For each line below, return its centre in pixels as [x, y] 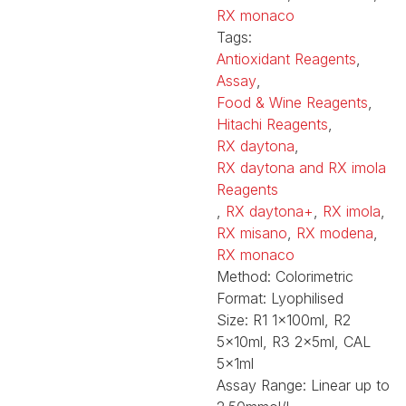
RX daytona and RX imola [301, 167]
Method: [244, 276]
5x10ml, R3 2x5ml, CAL [294, 341]
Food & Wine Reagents [292, 102]
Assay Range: [264, 385]
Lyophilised [307, 298]
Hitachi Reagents [272, 124]
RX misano [252, 232]
